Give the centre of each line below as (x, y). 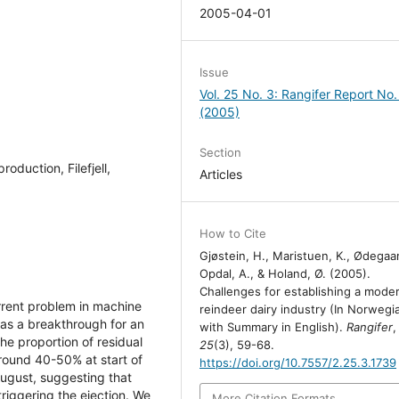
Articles (221, 175)
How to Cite (233, 234)
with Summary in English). (273, 327)
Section (221, 153)
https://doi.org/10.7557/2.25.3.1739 (298, 363)
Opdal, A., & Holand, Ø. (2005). (285, 274)
